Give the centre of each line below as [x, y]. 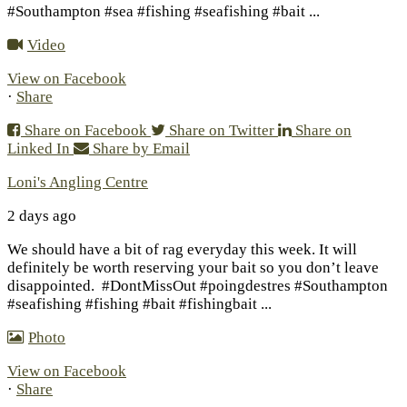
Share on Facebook [86, 131]
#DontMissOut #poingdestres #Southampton [243, 286]
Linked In [39, 149]
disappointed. [53, 286]
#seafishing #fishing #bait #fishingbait [134, 304]
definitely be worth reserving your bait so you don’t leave [193, 268]
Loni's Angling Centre [78, 183]
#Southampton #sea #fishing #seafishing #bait [158, 12]
